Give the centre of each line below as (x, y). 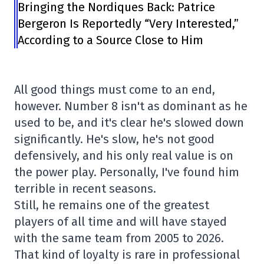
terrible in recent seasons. (85, 189)
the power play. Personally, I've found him (127, 172)
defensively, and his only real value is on (124, 156)
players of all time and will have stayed (121, 222)
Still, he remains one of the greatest (112, 205)
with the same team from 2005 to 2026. (119, 238)
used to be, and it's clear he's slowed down (129, 123)
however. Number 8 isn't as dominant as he (131, 106)
